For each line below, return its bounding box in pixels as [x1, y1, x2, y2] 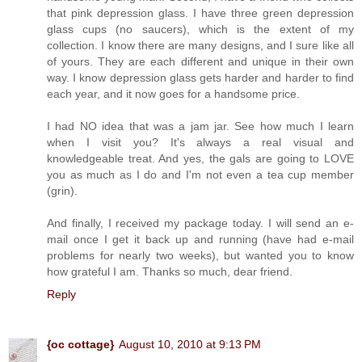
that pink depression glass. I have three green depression [47, 6, 354, 19]
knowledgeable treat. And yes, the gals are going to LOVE [47, 151, 354, 165]
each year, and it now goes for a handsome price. [47, 86, 300, 100]
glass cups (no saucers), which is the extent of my [47, 22, 354, 36]
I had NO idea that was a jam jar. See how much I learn [47, 119, 354, 133]
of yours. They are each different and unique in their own [47, 54, 354, 68]
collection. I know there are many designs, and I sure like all [47, 38, 354, 52]
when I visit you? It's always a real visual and [47, 135, 354, 149]
